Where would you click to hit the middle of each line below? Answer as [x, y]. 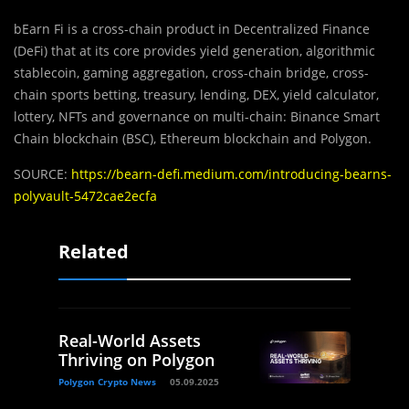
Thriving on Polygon [136, 360]
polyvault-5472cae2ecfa [85, 196]
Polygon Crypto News [107, 382]
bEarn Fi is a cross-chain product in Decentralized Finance [192, 29]
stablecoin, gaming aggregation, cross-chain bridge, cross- [191, 73]
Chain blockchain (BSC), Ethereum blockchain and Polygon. [193, 139]
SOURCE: [41, 174]
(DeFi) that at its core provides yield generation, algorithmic [194, 51]
